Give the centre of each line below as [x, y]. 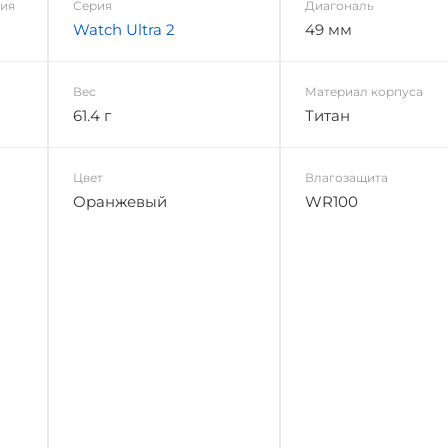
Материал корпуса [364, 91]
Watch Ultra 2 [123, 29]
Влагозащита [347, 177]
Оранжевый [119, 201]
